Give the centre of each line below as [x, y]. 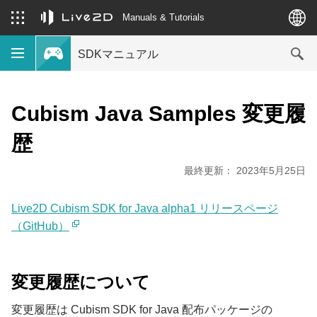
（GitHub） [40, 226]
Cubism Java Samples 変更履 [158, 114]
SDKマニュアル [118, 54]
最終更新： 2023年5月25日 [245, 171]
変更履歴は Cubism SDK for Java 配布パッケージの [142, 310]
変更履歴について [81, 282]
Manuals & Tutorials [163, 17]
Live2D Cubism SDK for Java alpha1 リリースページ [145, 208]
